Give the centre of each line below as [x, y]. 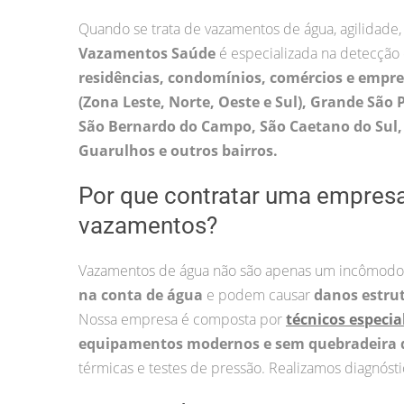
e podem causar [258, 294]
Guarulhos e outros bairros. [178, 150]
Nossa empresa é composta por [182, 319]
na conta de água [141, 294]
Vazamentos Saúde [147, 53]
